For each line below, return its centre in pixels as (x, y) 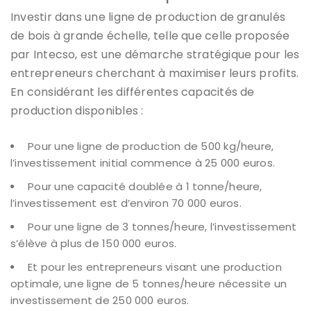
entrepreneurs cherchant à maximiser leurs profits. (155, 73)
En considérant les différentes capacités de (133, 92)
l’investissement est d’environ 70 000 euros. (126, 203)
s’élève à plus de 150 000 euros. (94, 243)
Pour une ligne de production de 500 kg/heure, (151, 146)
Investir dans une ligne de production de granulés (148, 17)
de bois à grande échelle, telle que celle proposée (150, 35)
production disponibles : (77, 110)
